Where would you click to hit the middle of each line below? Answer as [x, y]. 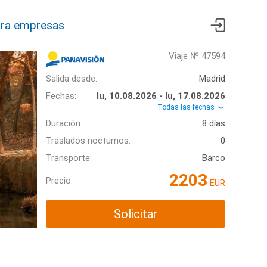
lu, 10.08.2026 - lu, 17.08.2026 [161, 96]
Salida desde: [72, 79]
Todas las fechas [187, 107]
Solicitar [136, 214]
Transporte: [69, 158]
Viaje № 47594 [197, 56]
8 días [214, 124]
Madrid [212, 79]
